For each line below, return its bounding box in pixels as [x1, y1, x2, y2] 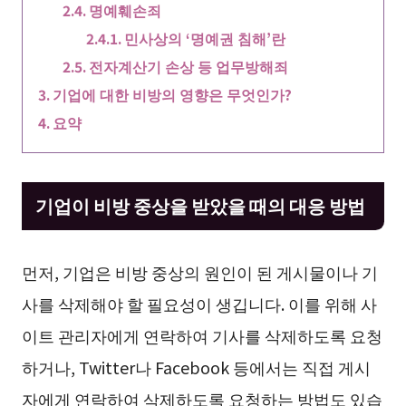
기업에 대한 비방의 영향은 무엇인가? [52, 84, 292, 105]
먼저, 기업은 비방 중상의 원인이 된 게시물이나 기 [21, 260, 378, 285]
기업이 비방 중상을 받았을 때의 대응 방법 [34, 191, 365, 218]
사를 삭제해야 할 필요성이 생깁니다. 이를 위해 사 [21, 292, 377, 316]
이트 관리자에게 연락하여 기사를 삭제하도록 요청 [21, 324, 382, 348]
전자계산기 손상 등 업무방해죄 [89, 56, 289, 77]
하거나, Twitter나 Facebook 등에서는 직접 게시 [21, 355, 371, 380]
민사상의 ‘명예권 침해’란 [124, 28, 286, 49]
